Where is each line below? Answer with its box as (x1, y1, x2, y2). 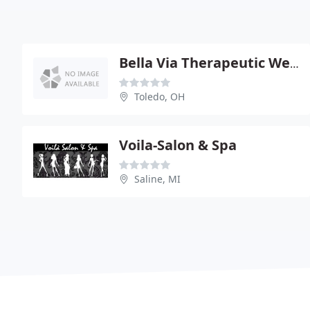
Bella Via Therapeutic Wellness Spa (290, 55, 299, 71)
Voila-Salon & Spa (119, 135, 237, 154)
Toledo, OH (134, 89, 185, 103)
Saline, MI (134, 172, 181, 185)
